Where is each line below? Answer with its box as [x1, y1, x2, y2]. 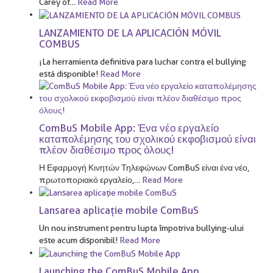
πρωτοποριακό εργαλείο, [39, 174, 134, 185]
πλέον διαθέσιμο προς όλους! [39, 143, 174, 156]
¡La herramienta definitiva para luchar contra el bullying [39, 56, 246, 66]
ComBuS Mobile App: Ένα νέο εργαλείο [39, 121, 219, 134]
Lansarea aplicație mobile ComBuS [39, 204, 199, 217]
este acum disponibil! [39, 235, 119, 246]
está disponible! [39, 68, 100, 79]
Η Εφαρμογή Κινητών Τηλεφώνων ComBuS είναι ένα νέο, [39, 162, 249, 172]
